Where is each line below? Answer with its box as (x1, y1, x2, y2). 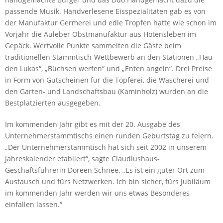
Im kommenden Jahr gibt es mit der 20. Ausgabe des (5, 119, 180, 129)
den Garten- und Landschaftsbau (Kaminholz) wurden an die (5, 87, 208, 96)
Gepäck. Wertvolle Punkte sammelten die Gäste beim (5, 41, 181, 50)
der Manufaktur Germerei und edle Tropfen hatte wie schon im (5, 18, 217, 27)
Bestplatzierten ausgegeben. (5, 98, 101, 108)
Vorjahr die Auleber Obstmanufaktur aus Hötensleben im (5, 29, 196, 39)
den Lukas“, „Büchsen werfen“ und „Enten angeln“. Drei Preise (5, 64, 212, 73)
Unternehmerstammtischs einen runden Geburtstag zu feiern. (5, 131, 214, 140)
